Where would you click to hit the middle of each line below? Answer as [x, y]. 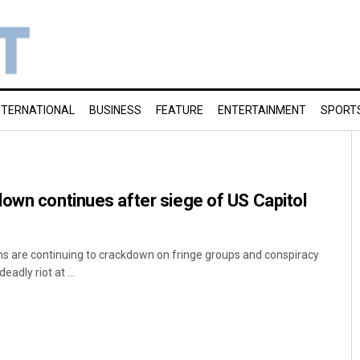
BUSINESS [115, 110]
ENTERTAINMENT [262, 110]
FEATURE [180, 110]
